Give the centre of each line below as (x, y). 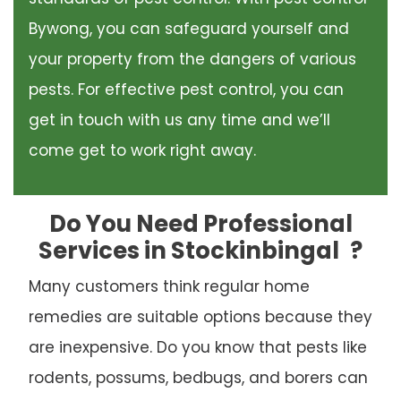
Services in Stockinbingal (191, 250)
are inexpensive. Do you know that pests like (197, 347)
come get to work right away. (142, 151)
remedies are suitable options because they (200, 316)
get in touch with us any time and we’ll (179, 120)
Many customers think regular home (169, 286)
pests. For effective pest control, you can (186, 90)
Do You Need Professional (200, 223)
